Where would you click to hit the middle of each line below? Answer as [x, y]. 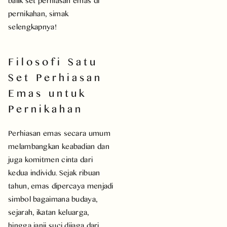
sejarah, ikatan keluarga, [49, 212]
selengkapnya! [32, 26]
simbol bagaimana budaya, [53, 199]
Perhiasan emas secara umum [59, 133]
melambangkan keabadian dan [59, 146]
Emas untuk [48, 92]
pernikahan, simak [39, 13]
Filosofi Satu [53, 61]
